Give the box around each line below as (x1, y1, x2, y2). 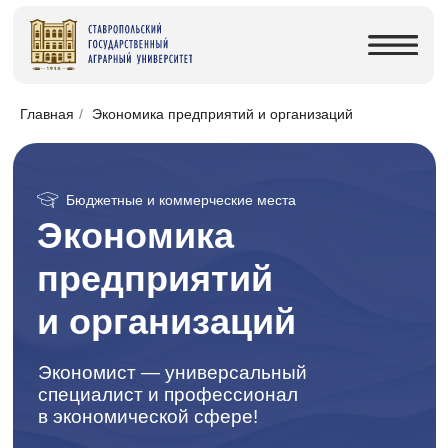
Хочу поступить (63, 391, 194, 412)
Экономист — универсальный (31, 302, 258, 321)
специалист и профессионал (31, 321, 250, 339)
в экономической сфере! (31, 339, 217, 358)
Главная (20, 106, 74, 122)
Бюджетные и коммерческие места (54, 160, 248, 175)
